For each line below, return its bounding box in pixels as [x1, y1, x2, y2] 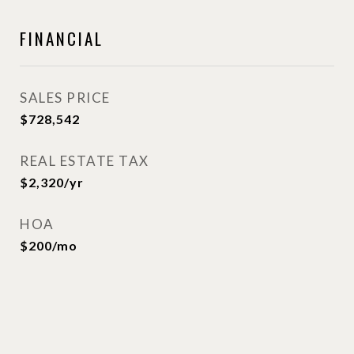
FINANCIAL [20, 26, 104, 51]
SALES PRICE [20, 89, 111, 106]
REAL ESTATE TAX [20, 153, 149, 169]
